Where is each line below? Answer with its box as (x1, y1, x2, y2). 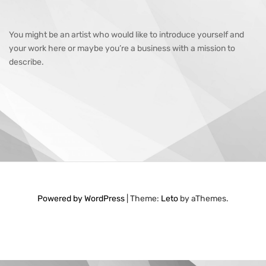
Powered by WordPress (37, 194, 125, 204)
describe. (9, 57, 44, 67)
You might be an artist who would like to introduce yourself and (9, 30, 244, 40)
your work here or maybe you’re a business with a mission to (9, 43, 235, 53)
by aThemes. (178, 194, 229, 204)
